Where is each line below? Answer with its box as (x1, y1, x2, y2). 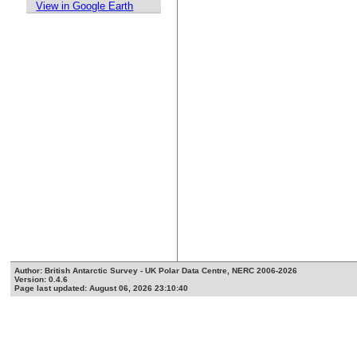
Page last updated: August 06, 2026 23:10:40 (14, 284, 189, 293)
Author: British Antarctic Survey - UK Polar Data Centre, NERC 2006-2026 (14, 266, 298, 276)
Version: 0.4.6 (14, 275, 69, 284)
